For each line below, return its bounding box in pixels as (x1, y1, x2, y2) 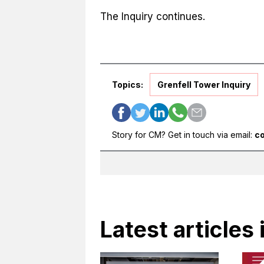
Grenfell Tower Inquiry (157, 80, 250, 90)
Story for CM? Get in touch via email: (111, 130, 255, 140)
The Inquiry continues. (100, 10, 205, 22)
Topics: (111, 80, 143, 90)
